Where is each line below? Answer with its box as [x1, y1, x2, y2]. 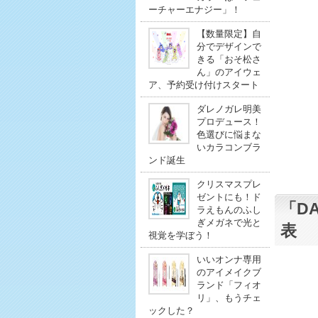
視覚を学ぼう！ [148, 230, 213, 241]
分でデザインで [196, 41, 261, 52]
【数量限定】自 [196, 28, 261, 39]
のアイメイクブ [196, 267, 261, 278]
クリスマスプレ [196, 179, 261, 190]
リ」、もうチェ [196, 292, 261, 303]
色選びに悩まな [196, 129, 261, 140]
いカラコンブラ [196, 142, 261, 153]
